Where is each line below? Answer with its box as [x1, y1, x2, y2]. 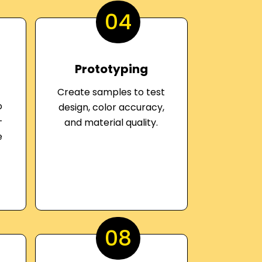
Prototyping [74, 61, 148, 77]
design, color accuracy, [58, 101, 164, 114]
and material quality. [64, 116, 158, 129]
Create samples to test [57, 85, 166, 99]
